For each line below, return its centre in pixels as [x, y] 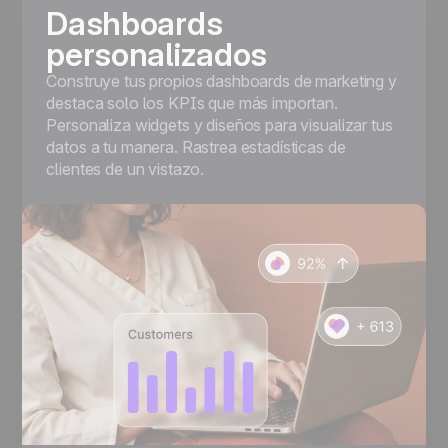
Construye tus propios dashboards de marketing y [221, 80]
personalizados [156, 54]
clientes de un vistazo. [125, 168]
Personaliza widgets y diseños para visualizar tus [219, 124]
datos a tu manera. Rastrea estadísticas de [196, 146]
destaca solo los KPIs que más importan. [192, 102]
